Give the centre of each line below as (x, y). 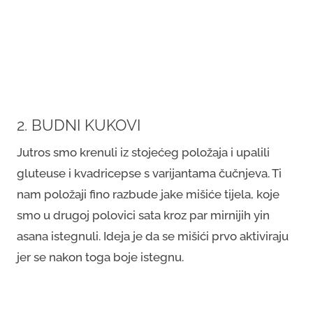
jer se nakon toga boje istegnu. (100, 257)
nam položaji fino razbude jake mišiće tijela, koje (148, 194)
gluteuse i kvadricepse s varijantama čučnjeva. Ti (149, 173)
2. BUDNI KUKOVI (79, 125)
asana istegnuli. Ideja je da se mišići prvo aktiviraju (153, 236)
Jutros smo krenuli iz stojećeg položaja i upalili (143, 152)
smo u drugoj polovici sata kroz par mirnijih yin (143, 215)
